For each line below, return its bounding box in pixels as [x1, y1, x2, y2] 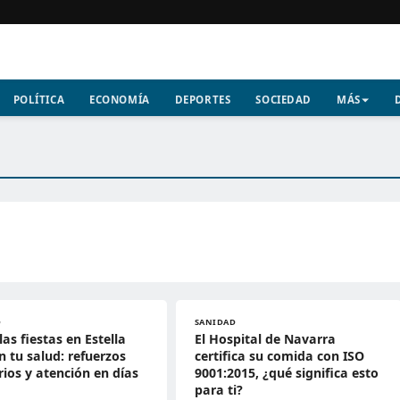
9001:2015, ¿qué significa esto [194, 364, 379, 381]
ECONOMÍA [89, 93, 150, 106]
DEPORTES [174, 93, 231, 106]
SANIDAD [194, 316, 237, 328]
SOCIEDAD [255, 93, 312, 106]
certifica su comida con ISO [194, 347, 364, 364]
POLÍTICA [12, 93, 65, 106]
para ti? [194, 381, 243, 398]
